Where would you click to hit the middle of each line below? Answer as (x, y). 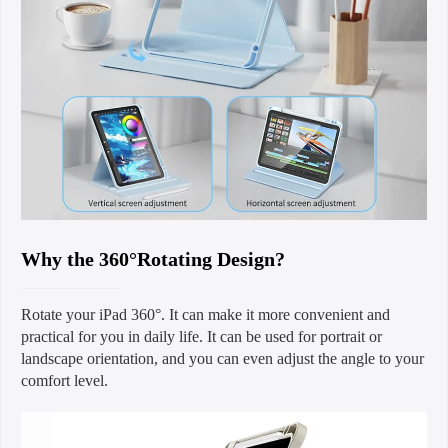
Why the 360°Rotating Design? (153, 258)
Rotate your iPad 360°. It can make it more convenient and (205, 314)
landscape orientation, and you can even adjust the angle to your (222, 358)
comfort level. (64, 380)
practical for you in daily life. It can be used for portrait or (201, 336)
